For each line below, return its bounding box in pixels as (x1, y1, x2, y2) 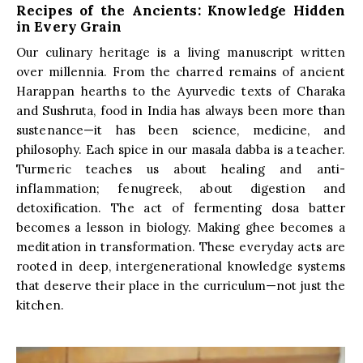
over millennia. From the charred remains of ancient (16, 63, 346, 79)
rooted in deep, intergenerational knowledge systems (16, 258, 346, 274)
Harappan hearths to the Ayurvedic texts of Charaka (16, 83, 346, 99)
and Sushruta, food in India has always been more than (16, 102, 346, 118)
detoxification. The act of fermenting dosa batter (16, 199, 346, 216)
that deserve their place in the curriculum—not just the (16, 277, 346, 293)
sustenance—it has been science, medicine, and (16, 122, 346, 138)
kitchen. (16, 297, 64, 313)
